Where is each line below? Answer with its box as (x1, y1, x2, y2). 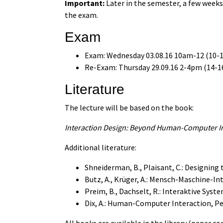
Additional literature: (65, 142, 137, 152)
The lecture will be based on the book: (65, 102, 194, 112)
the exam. (65, 9, 99, 20)
